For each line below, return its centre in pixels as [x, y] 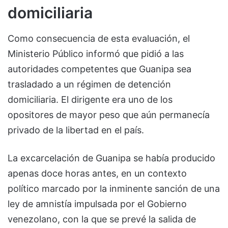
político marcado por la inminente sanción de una [114, 189]
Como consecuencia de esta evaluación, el [99, 39]
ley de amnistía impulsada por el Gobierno [97, 204]
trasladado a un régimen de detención [89, 84]
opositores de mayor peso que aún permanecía [109, 115]
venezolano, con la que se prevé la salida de [102, 219]
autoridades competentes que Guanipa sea [99, 69]
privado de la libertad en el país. [76, 130]
